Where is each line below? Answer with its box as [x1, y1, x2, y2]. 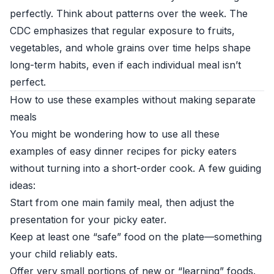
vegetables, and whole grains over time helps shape [10, 42, 251, 54]
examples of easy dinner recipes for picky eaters [10, 145, 237, 157]
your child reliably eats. [10, 248, 117, 260]
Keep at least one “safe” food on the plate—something [10, 231, 262, 243]
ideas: [10, 179, 35, 191]
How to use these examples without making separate [10, 94, 256, 106]
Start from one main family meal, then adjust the [10, 196, 234, 209]
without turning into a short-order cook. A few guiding [10, 162, 261, 174]
